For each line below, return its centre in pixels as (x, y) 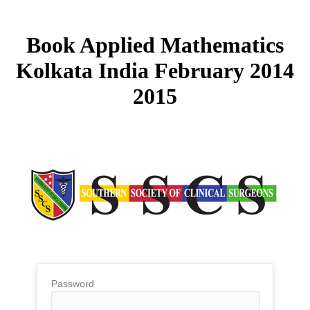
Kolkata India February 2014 (155, 71)
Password (73, 283)
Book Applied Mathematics (155, 45)
